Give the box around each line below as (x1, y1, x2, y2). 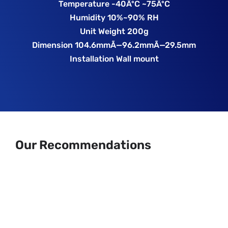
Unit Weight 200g (79, 26, 149, 37)
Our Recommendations (15, 138, 152, 153)
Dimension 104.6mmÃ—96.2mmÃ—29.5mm (32, 40, 196, 50)
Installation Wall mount (69, 54, 159, 64)
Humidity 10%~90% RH (69, 13, 159, 23)
